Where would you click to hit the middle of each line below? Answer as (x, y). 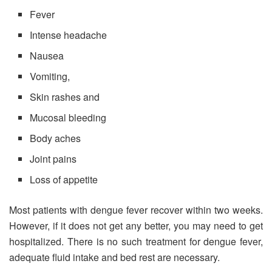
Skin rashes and (65, 97)
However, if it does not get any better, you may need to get (136, 226)
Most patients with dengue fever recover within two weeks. (136, 210)
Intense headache (69, 35)
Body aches (56, 138)
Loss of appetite (64, 180)
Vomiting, (50, 76)
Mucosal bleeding (70, 118)
